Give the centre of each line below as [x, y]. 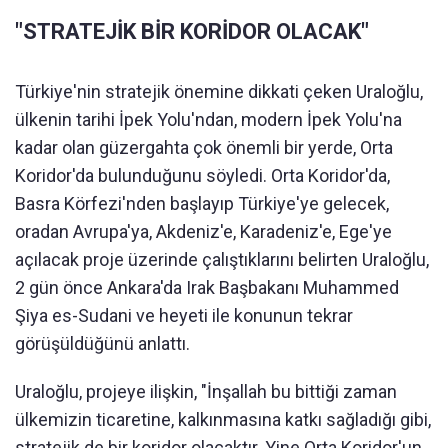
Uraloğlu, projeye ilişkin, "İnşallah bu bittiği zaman [206, 392]
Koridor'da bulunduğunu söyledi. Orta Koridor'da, [202, 176]
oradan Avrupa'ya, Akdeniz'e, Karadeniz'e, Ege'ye [203, 232]
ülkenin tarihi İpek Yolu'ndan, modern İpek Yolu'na [208, 120]
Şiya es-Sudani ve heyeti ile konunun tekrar [184, 316]
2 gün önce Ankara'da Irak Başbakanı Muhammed [207, 288]
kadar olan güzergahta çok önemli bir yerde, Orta [204, 148]
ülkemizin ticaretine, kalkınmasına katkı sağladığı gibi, [223, 420]
